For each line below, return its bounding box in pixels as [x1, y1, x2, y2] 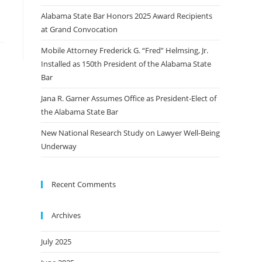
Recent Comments [51, 178, 116, 189]
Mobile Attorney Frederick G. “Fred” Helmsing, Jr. [41, 44, 208, 56]
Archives [51, 209, 81, 220]
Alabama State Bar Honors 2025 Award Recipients [41, 10, 212, 21]
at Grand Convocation [41, 23, 118, 35]
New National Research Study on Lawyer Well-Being [41, 127, 220, 138]
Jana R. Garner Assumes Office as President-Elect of [41, 92, 216, 104]
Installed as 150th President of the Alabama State [41, 58, 211, 69]
